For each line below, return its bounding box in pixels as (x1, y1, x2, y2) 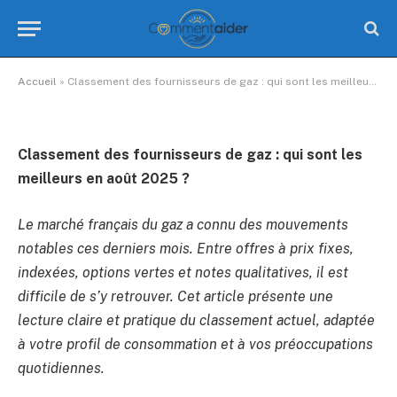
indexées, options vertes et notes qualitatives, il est (18, 263, 348, 281)
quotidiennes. (18, 359, 105, 377)
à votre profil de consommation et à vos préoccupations (18, 335, 373, 353)
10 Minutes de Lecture (168, 66, 281, 79)
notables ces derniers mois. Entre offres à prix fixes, (18, 239, 354, 257)
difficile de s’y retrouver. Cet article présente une (18, 287, 333, 305)
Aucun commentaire (40, 66, 144, 79)
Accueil (18, 75, 57, 88)
